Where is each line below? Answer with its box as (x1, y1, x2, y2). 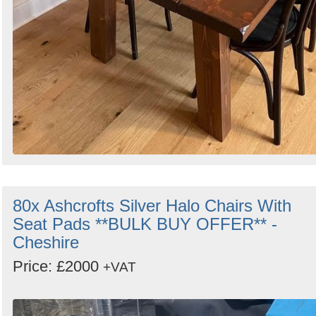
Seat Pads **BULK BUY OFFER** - (13, 214, 277, 234)
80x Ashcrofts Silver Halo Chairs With (13, 196, 291, 216)
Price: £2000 (13, 257, 103, 276)
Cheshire (13, 233, 79, 253)
